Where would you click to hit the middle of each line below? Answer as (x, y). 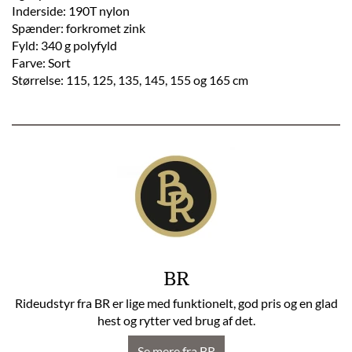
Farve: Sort (41, 62)
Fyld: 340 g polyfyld (64, 45)
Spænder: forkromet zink (79, 28)
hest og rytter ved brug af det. (176, 320)
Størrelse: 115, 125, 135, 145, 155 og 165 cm (130, 80)
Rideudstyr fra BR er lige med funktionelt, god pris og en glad (176, 303)
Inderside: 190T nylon (71, 11)
